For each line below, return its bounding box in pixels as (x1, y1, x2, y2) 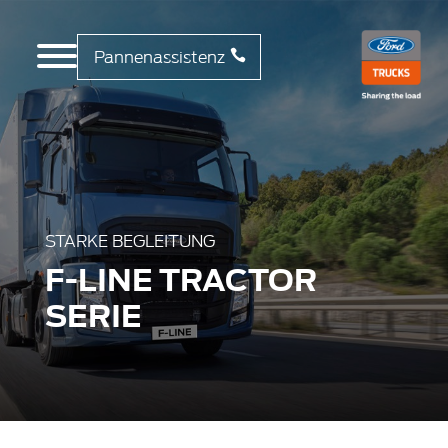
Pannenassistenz (93, 44, 225, 68)
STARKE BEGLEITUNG (44, 228, 215, 251)
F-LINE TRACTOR (44, 253, 317, 301)
